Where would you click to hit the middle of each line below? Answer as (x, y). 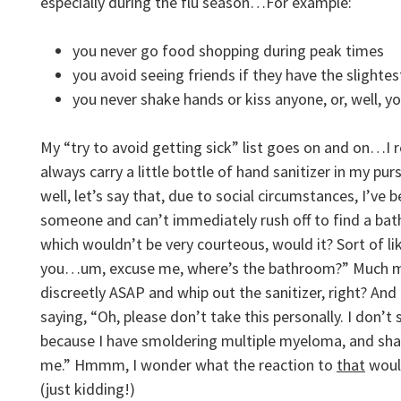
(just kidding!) (88, 389)
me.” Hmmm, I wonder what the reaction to (188, 365)
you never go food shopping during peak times (228, 51)
